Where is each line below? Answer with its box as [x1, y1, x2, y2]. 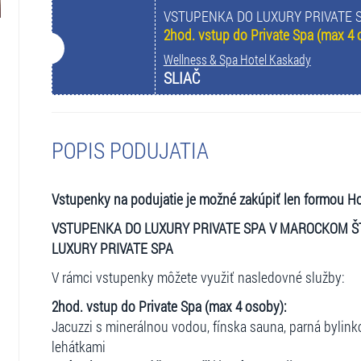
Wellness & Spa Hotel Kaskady [163, 50, 311, 68]
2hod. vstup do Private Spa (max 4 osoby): [51, 297, 287, 316]
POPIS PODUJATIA [51, 135, 209, 165]
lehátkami [51, 337, 106, 356]
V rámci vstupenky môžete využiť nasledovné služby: [51, 268, 345, 287]
